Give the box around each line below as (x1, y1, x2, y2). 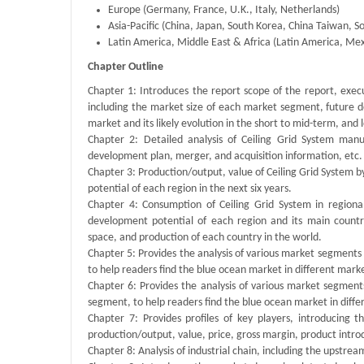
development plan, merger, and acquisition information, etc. (88, 150, 362, 163)
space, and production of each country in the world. (88, 232, 322, 245)
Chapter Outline (88, 61, 163, 74)
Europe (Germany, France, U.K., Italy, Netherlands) (108, 4, 340, 17)
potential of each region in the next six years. (88, 183, 292, 196)
